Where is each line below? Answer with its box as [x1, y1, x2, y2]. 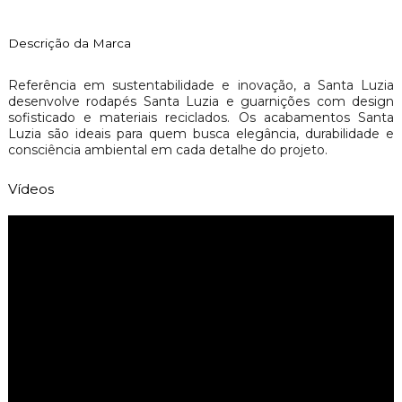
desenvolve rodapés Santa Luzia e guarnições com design [7, 92, 395, 109]
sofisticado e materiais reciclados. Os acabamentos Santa [7, 109, 395, 126]
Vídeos [7, 179, 54, 197]
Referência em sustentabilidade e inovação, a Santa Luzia [7, 76, 395, 93]
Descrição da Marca [7, 35, 131, 50]
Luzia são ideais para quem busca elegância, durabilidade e [7, 125, 395, 142]
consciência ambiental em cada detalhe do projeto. [7, 141, 328, 158]
